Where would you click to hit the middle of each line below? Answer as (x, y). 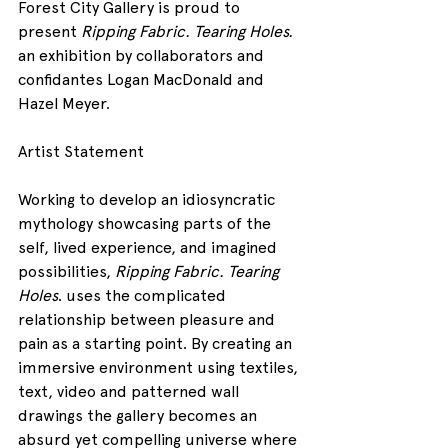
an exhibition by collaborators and (143, 56)
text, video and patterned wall (130, 392)
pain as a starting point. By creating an (157, 344)
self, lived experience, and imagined (149, 248)
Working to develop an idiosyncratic (148, 200)
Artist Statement (81, 152)
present (49, 32)
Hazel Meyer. (64, 104)
